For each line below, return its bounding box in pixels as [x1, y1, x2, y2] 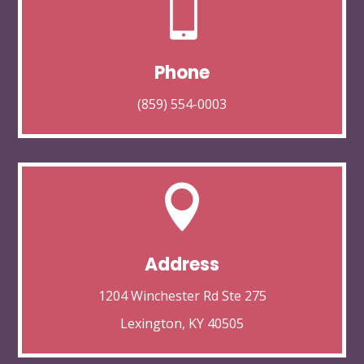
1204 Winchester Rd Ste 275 [97, 286, 266, 305]
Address [145, 251, 219, 277]
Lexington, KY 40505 [120, 314, 244, 332]
